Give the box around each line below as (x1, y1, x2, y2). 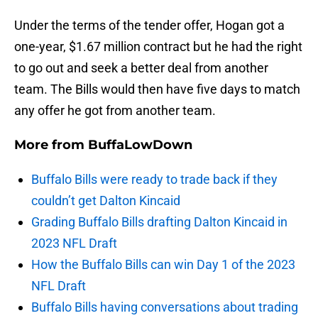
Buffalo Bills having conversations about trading (31, 300, 298, 315)
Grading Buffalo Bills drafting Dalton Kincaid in (31, 214, 287, 230)
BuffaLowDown (88, 137, 192, 153)
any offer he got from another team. (14, 103, 216, 119)
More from (14, 137, 88, 153)
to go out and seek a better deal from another (14, 60, 268, 76)
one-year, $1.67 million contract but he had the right (14, 39, 302, 55)
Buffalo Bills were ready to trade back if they (31, 172, 278, 187)
